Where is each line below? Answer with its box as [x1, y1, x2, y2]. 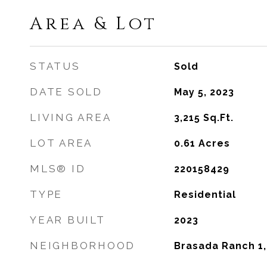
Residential [173, 189, 236, 200]
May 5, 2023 [173, 86, 234, 98]
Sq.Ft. [203, 112, 234, 123]
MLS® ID [30, 163, 86, 175]
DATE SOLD [30, 86, 103, 98]
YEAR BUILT [30, 214, 105, 226]
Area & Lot [30, 13, 157, 36]
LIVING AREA [30, 111, 111, 123]
